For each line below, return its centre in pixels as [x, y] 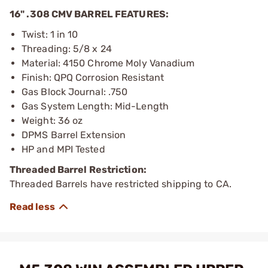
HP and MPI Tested [63, 149]
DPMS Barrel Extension [74, 135]
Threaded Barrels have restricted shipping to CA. [121, 184]
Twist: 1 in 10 [50, 34]
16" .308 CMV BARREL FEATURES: [89, 14]
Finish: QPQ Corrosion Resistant [93, 77]
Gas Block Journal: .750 [75, 92]
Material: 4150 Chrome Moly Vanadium [108, 63]
